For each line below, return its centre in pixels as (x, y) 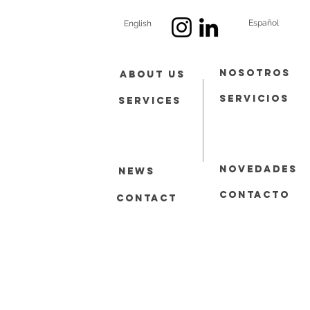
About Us (153, 74)
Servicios (254, 99)
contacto (255, 195)
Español (263, 23)
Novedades (258, 169)
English (138, 24)
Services (150, 101)
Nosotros (255, 73)
